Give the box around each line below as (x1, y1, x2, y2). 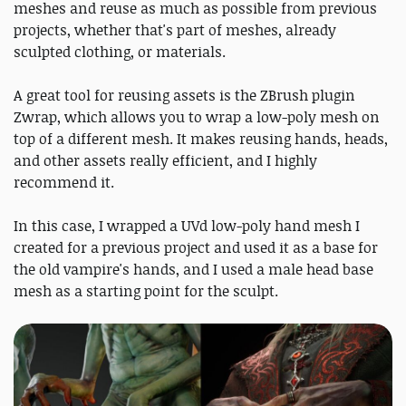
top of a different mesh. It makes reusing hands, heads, (14, 129, 388, 150)
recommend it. (14, 172, 114, 193)
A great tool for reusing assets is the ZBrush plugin (14, 85, 355, 106)
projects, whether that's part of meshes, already (14, 20, 336, 41)
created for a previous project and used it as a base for (14, 237, 378, 258)
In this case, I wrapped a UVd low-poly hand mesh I (14, 216, 360, 237)
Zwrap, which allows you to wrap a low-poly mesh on (14, 107, 380, 128)
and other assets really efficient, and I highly (14, 150, 317, 171)
